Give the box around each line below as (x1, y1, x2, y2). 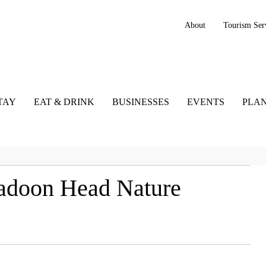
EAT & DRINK (33, 97, 94, 107)
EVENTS (186, 97, 224, 107)
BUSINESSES (112, 97, 169, 107)
